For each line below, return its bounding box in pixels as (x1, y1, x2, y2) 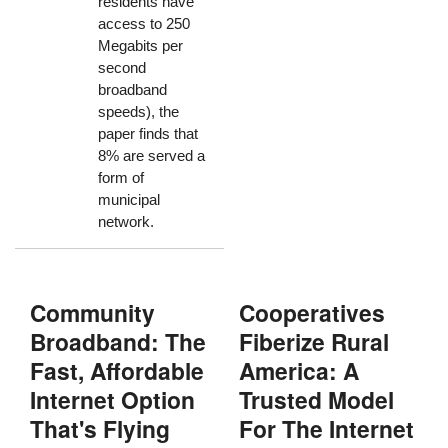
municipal (97, 190, 160, 208)
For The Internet (239, 412, 415, 446)
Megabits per (97, 36, 183, 54)
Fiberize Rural (239, 325, 390, 359)
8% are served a (97, 146, 205, 164)
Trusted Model (239, 383, 395, 417)
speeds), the (97, 102, 179, 120)
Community (30, 296, 156, 330)
